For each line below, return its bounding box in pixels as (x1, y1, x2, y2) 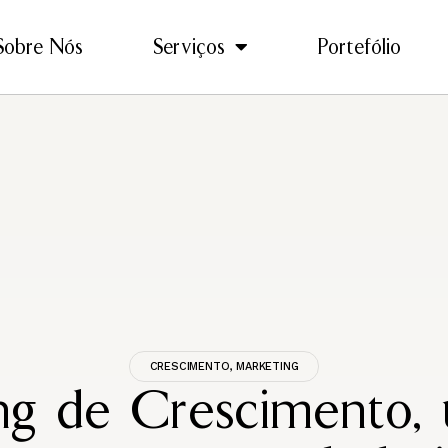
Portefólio (318, 35, 401, 59)
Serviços (153, 35, 225, 59)
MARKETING (236, 360, 299, 374)
